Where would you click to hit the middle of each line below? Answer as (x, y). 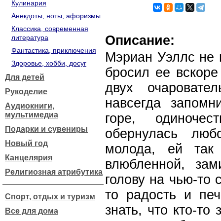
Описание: (140, 40)
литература (30, 37)
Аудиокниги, (30, 106)
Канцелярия (29, 158)
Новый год (26, 143)
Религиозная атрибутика (54, 172)
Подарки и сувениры (46, 129)
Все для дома (32, 211)
